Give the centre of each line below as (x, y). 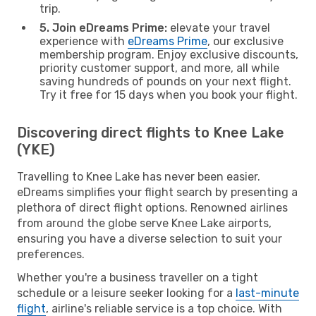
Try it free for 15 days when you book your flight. (169, 95)
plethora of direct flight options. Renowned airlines (152, 207)
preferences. (51, 254)
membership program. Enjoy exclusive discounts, (169, 54)
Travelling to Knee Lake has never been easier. (139, 176)
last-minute (267, 293)
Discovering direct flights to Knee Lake (151, 132)
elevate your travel (219, 28)
